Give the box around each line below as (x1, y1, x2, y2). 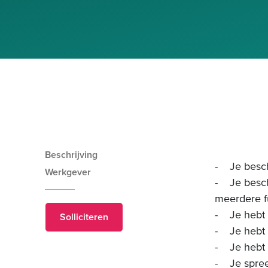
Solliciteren (60, 210, 108, 224)
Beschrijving (45, 148, 98, 162)
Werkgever (45, 165, 91, 179)
